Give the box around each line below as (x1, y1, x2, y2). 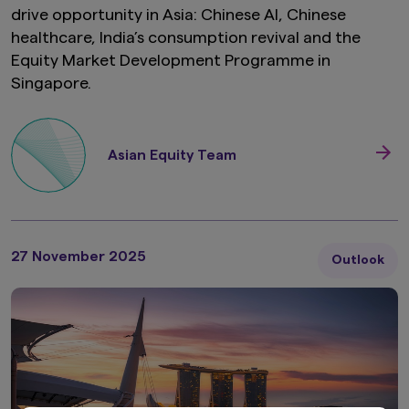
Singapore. (11, 75, 91, 92)
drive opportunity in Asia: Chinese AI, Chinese (11, 6, 346, 24)
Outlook (331, 254, 384, 267)
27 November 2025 (11, 248, 146, 264)
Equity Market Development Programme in (11, 52, 330, 69)
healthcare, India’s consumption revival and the (11, 29, 361, 47)
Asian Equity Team (108, 148, 236, 163)
